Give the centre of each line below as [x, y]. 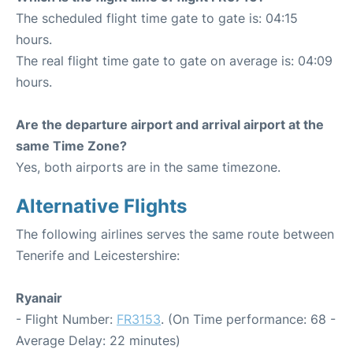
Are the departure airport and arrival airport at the [170, 124]
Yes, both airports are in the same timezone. [148, 167]
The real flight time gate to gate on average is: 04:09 [174, 61]
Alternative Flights [101, 206]
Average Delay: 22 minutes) [98, 340]
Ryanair [39, 298]
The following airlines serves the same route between [175, 234]
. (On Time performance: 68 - [248, 319]
